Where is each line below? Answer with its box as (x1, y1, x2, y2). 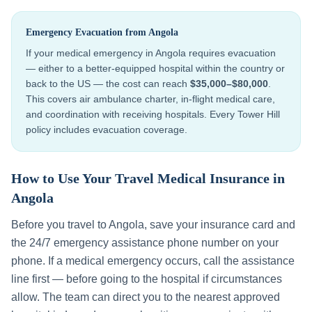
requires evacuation (186, 47, 276, 58)
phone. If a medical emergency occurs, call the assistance (11, 255, 295, 267)
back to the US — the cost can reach (26, 78, 190, 89)
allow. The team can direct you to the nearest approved (11, 291, 280, 303)
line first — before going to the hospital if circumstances (11, 273, 282, 285)
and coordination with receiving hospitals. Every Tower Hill (26, 109, 280, 120)
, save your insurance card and (144, 219, 295, 231)
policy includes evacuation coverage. (26, 124, 187, 135)
